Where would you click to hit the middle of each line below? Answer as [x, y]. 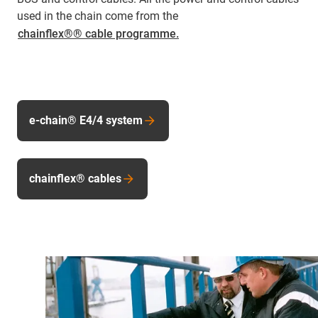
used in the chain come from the [98, 16]
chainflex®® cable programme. [98, 33]
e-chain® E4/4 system [86, 120]
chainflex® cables [75, 178]
